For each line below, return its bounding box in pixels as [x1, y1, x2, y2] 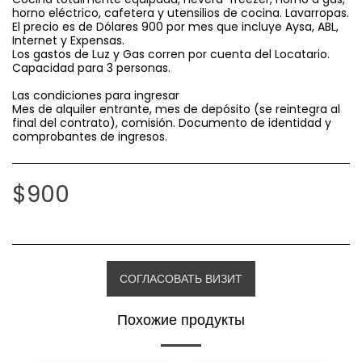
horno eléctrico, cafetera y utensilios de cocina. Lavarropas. [12, 5, 349, 21]
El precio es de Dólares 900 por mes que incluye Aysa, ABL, [12, 19, 339, 35]
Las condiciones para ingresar [12, 87, 179, 103]
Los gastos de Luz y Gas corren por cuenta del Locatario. [12, 46, 330, 62]
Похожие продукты [117, 310, 245, 330]
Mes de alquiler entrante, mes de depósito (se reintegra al [12, 101, 340, 117]
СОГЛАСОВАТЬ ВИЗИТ [120, 270, 242, 287]
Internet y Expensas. [12, 32, 124, 48]
